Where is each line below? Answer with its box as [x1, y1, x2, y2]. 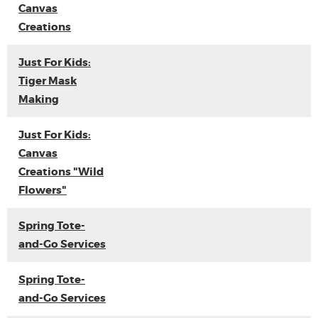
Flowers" [18, 183, 67, 197]
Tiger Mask [18, 74, 77, 88]
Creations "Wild [18, 165, 104, 179]
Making [18, 92, 59, 106]
